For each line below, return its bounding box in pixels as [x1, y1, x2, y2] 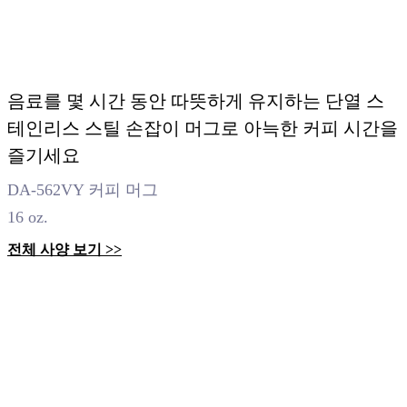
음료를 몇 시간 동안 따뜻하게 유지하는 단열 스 [7, 90, 384, 111]
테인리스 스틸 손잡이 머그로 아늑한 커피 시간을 [7, 117, 398, 138]
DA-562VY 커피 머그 [7, 180, 158, 199]
